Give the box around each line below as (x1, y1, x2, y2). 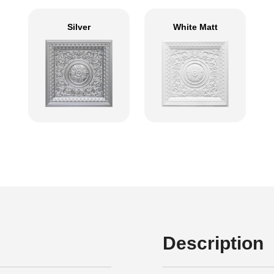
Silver (67, 21, 91, 32)
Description (163, 232, 264, 253)
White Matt (172, 21, 218, 32)
